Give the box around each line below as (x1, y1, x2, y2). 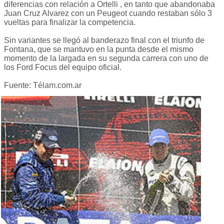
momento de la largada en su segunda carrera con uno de (4, 54, 208, 63)
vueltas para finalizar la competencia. (4, 18, 135, 27)
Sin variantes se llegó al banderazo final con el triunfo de (4, 36, 204, 45)
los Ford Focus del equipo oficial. (4, 63, 121, 72)
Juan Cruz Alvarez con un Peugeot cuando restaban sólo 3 (4, 9, 212, 18)
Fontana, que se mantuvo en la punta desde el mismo (4, 45, 193, 54)
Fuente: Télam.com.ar (4, 81, 81, 90)
